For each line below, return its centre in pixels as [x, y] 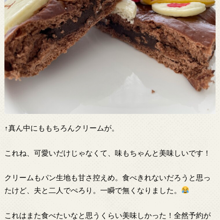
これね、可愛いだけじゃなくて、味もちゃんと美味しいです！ [107, 152]
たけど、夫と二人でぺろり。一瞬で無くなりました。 [93, 190]
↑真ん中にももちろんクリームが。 [61, 127]
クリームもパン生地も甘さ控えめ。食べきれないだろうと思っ [107, 178]
